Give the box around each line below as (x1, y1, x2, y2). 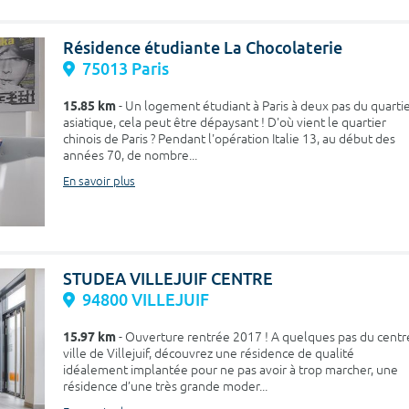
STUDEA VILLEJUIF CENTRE (63, 267, 273, 289)
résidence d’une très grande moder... (63, 378, 267, 394)
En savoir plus (63, 173, 135, 189)
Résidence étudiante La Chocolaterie (63, 37, 342, 58)
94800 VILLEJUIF (82, 288, 209, 310)
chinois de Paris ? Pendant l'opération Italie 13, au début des (63, 131, 395, 147)
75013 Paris (82, 58, 169, 79)
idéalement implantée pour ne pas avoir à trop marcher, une (63, 362, 398, 378)
